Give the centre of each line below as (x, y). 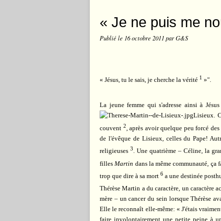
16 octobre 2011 (145, 38)
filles (107, 163)
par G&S (177, 38)
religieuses (114, 151)
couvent (110, 128)
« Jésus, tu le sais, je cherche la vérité (149, 80)
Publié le (112, 38)
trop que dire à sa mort (129, 176)
